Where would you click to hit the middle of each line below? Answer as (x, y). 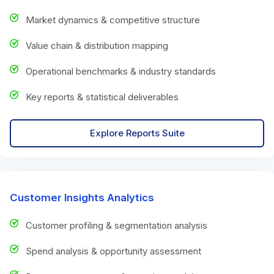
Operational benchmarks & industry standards (121, 71)
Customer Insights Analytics (82, 197)
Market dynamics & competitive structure (113, 20)
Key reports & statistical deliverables (102, 97)
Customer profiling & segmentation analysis (117, 225)
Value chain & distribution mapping (97, 45)
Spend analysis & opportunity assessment (113, 251)
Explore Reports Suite (137, 133)
